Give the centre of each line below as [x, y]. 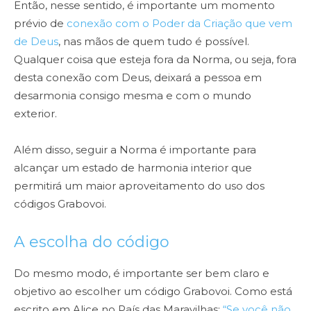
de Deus [36, 42]
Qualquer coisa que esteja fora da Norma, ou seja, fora [155, 60]
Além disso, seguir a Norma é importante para [135, 150]
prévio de [40, 24]
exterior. [37, 114]
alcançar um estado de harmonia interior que [133, 168]
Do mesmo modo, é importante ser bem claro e [142, 274]
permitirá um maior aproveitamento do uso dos [139, 186]
